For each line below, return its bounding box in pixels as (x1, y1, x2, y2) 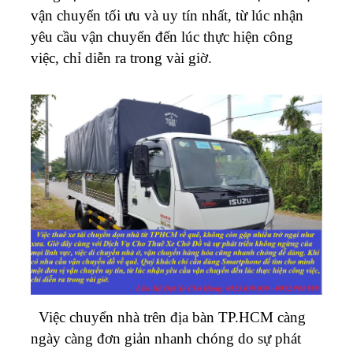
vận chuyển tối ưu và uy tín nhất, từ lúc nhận (31, 6, 303, 24)
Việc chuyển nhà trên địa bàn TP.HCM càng (31, 308, 306, 325)
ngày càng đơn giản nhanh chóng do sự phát (31, 329, 301, 347)
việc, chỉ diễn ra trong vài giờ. (31, 49, 212, 66)
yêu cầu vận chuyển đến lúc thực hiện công (31, 28, 293, 45)
